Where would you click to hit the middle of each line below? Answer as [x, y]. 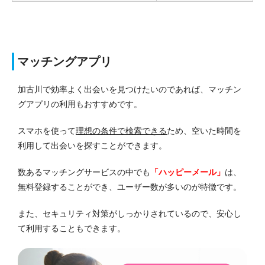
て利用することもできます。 [72, 229]
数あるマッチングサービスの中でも [84, 172]
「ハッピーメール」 [188, 172]
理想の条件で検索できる [121, 131]
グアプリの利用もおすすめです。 [80, 104]
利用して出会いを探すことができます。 [92, 146]
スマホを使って [47, 131]
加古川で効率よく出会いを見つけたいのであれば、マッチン [130, 90]
